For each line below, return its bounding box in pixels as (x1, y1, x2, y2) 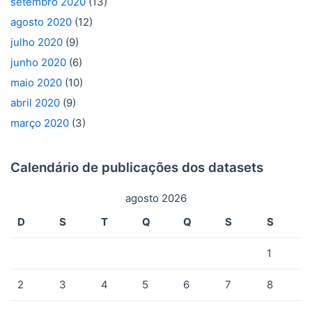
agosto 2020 (10, 15, 72, 29)
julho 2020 (10, 36, 63, 49)
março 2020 (10, 116, 69, 130)
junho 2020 (10, 56, 66, 70)
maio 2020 (10, 76, 62, 90)
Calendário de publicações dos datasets (10, 159, 263, 176)
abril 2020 (10, 96, 60, 110)
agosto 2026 (125, 192, 187, 205)
